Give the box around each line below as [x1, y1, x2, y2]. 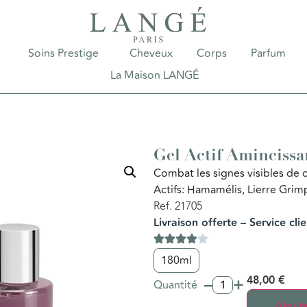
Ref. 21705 [153, 197, 202, 214]
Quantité [153, 276, 197, 293]
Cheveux [129, 45, 173, 62]
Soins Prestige [27, 45, 99, 62]
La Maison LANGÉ [110, 66, 199, 84]
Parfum [250, 45, 286, 62]
